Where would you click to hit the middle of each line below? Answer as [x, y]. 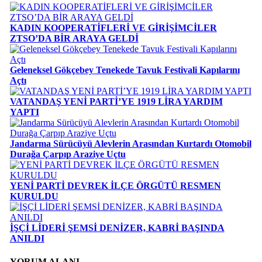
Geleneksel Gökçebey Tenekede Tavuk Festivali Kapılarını [125, 70]
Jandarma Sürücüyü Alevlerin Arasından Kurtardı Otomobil [130, 144]
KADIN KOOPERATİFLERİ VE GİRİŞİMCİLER [113, 28]
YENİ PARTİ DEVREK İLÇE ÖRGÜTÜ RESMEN [115, 186]
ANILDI [27, 239]
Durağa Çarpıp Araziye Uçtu [68, 154]
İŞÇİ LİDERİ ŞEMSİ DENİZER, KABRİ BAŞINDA [117, 228]
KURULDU [34, 196]
